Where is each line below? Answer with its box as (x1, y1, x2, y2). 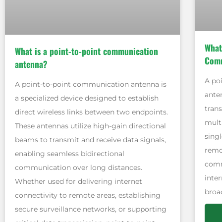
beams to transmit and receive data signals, (15, 135, 166, 144)
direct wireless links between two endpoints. (15, 107, 168, 116)
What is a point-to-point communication (15, 44, 158, 57)
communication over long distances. (15, 163, 142, 172)
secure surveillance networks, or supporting (15, 204, 166, 214)
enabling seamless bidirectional (15, 149, 124, 158)
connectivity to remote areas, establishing (15, 190, 161, 200)
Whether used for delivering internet (15, 176, 142, 186)
